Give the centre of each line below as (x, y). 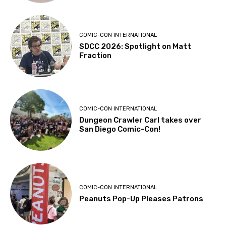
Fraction (96, 55)
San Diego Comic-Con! (121, 129)
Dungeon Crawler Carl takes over (140, 120)
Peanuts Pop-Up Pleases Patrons (142, 199)
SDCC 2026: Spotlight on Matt (135, 46)
